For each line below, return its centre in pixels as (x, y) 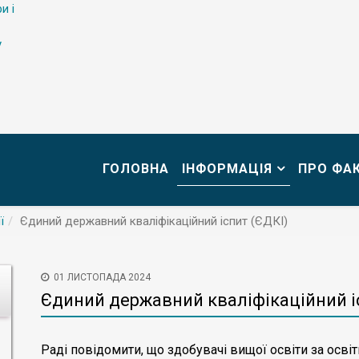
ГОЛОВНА (136, 169)
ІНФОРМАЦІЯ (227, 169)
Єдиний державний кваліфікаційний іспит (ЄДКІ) (154, 221)
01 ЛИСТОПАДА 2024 (102, 277)
